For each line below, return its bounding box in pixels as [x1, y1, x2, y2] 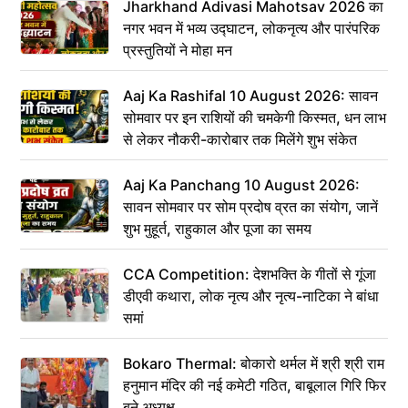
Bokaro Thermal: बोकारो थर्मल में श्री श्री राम [123, 353, 384, 372]
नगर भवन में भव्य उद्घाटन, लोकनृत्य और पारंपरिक [123, 18, 380, 37]
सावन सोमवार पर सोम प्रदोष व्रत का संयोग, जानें [123, 197, 378, 216]
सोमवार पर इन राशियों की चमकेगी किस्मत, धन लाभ [123, 107, 386, 127]
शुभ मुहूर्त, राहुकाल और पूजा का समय [123, 219, 311, 238]
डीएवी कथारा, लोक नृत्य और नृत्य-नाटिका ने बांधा [123, 286, 379, 305]
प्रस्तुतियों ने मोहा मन [123, 40, 232, 59]
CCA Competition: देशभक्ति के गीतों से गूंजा [123, 264, 376, 283]
